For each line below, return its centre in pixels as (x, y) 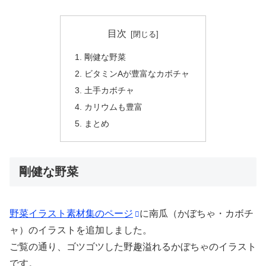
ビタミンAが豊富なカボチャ (137, 74)
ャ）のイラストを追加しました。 (81, 230)
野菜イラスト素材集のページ (71, 213)
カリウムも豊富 (114, 107)
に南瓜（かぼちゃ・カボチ (197, 213)
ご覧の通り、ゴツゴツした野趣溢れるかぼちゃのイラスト (133, 246)
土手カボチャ (110, 90)
